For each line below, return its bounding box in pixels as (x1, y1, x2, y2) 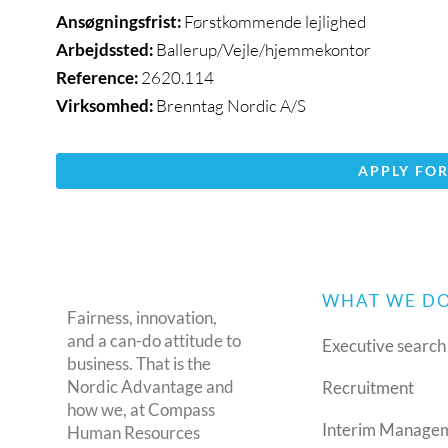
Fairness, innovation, (67, 307, 218, 329)
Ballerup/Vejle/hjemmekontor (156, 39, 371, 61)
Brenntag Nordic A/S (156, 95, 306, 117)
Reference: (56, 67, 139, 89)
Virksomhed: (56, 95, 154, 117)
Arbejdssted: (56, 39, 154, 61)
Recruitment (322, 377, 415, 399)
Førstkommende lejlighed (182, 11, 366, 33)
